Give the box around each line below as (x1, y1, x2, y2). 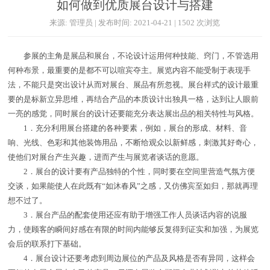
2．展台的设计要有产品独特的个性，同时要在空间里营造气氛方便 (8, 168, 256, 176)
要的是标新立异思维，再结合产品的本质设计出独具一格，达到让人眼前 (8, 95, 259, 104)
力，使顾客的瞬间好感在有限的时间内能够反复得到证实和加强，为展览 (8, 225, 259, 234)
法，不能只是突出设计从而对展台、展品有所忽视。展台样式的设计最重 (8, 81, 259, 89)
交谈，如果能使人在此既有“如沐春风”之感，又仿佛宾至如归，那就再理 (8, 182, 259, 190)
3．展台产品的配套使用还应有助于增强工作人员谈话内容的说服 (8, 211, 248, 219)
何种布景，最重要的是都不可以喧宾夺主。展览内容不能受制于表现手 (8, 66, 251, 75)
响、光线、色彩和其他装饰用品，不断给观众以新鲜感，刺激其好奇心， (8, 139, 259, 147)
